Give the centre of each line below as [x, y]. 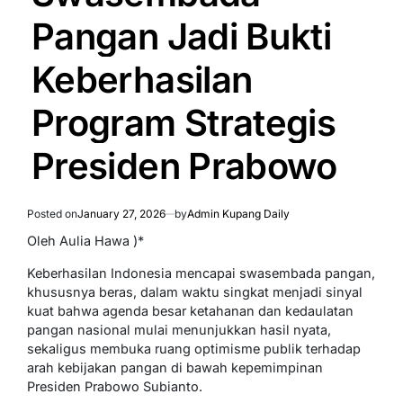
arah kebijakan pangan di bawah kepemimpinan [175, 367]
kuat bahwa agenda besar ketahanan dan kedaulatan [190, 310]
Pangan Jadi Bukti [182, 36]
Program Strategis [184, 122]
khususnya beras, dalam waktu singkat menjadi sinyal [195, 291]
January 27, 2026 [121, 213]
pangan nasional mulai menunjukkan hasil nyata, [179, 329]
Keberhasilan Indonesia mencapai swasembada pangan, [201, 273]
